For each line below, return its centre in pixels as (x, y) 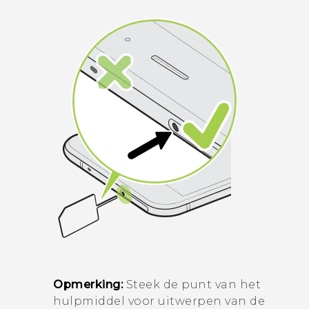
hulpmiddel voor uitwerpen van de (159, 301)
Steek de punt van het (192, 284)
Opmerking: (88, 284)
